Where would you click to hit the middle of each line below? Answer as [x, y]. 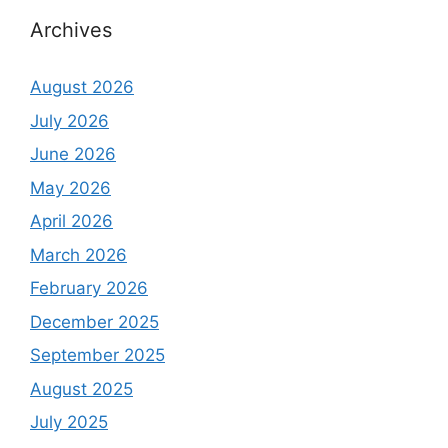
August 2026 [82, 87]
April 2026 [71, 221]
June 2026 [73, 154]
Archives [71, 30]
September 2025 [97, 355]
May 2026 [70, 187]
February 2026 [89, 288]
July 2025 [69, 422]
